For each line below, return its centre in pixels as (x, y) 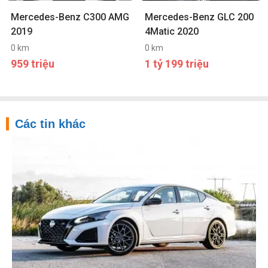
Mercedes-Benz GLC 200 (199, 17)
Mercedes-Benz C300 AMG (70, 17)
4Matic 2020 (172, 32)
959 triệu (33, 64)
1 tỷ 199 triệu (177, 64)
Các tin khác (50, 124)
